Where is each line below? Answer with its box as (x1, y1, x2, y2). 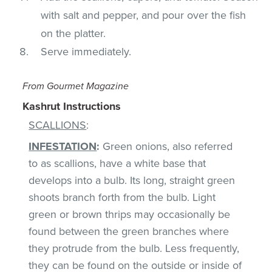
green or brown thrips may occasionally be (29, 207, 231, 221)
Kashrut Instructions (22, 99, 121, 113)
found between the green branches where (29, 224, 229, 238)
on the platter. (41, 26, 106, 40)
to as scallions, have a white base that (29, 156, 206, 170)
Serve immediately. (41, 44, 132, 58)
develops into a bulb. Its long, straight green (29, 173, 236, 187)
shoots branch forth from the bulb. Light (29, 190, 216, 204)
